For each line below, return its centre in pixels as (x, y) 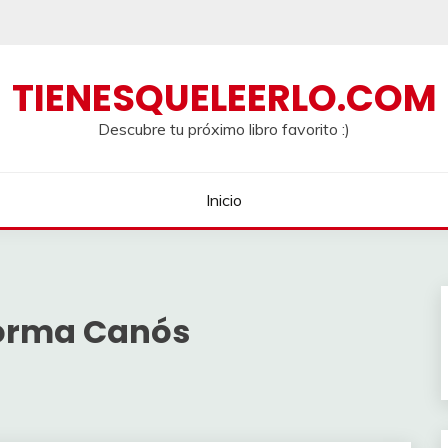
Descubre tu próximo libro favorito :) (224, 129)
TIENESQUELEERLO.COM (224, 98)
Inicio (224, 200)
